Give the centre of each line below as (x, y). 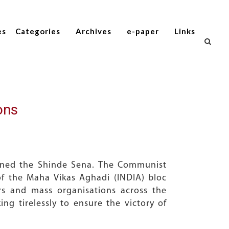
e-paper (143, 31)
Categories (38, 31)
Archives (94, 31)
